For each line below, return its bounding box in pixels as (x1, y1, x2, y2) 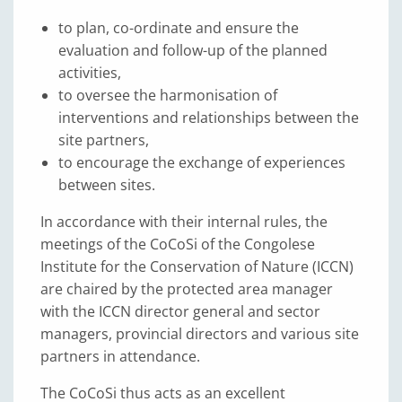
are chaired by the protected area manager (40, 279, 333, 300)
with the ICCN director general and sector (40, 301, 320, 322)
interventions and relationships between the (58, 108, 359, 128)
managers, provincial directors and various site (40, 324, 359, 345)
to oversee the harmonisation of (58, 85, 277, 106)
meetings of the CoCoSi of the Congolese (40, 234, 315, 255)
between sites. (58, 175, 155, 196)
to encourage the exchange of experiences (58, 153, 345, 173)
